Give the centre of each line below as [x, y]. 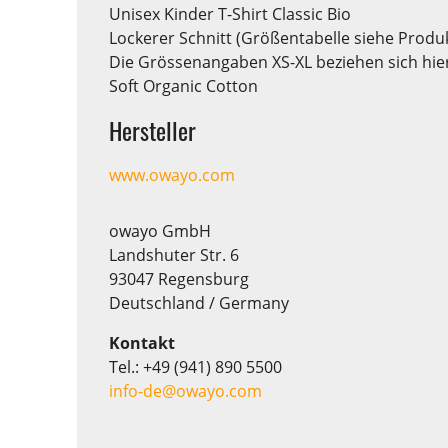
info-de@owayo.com [185, 390]
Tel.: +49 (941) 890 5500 [195, 366]
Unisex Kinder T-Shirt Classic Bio [230, 13]
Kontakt [142, 342]
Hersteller [152, 129]
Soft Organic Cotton [183, 85]
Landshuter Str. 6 [174, 254]
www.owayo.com [172, 174]
